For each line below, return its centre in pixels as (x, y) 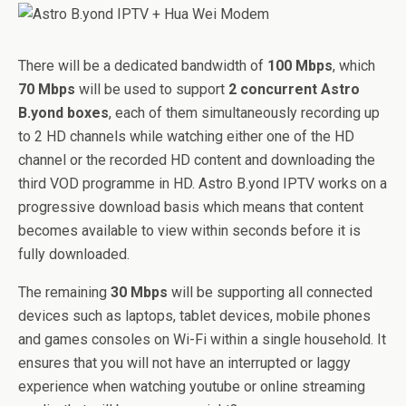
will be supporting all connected (270, 292)
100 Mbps (300, 66)
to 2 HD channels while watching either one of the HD (186, 136)
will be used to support (152, 89)
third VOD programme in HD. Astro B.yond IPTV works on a (203, 184)
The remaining (64, 292)
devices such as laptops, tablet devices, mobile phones (194, 316)
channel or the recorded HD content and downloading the (197, 160)
